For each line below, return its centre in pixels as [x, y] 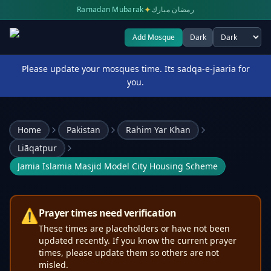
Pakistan [83, 130]
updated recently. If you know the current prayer [138, 240]
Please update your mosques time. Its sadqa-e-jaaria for [135, 69]
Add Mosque [154, 37]
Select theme [212, 44]
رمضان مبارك [172, 9]
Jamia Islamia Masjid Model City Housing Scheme [118, 166]
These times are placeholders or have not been [134, 228]
